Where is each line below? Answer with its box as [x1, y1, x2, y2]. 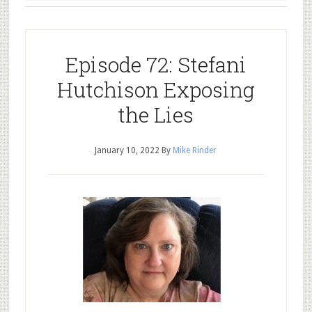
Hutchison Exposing [56, 76, 255, 103]
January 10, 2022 [95, 146, 160, 155]
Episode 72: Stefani [65, 51, 247, 78]
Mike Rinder [173, 146, 217, 155]
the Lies [118, 101, 194, 128]
